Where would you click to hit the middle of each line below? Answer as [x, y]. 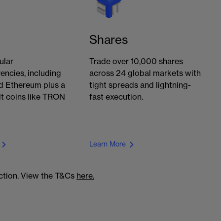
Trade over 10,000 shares [136, 62]
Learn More [107, 145]
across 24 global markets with [145, 74]
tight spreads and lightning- [140, 85]
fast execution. [116, 97]
